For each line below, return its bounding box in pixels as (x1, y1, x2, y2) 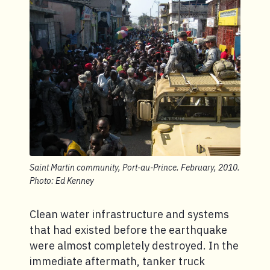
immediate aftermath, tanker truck (30, 254, 205, 268)
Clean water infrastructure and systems (30, 207, 229, 221)
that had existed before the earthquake (30, 223, 227, 237)
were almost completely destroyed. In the (30, 239, 239, 253)
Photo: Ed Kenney (30, 175, 94, 186)
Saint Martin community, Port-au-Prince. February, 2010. (30, 162, 240, 173)
